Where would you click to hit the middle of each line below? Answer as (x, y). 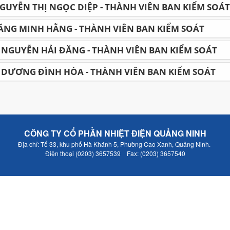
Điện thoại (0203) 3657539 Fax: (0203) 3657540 (115, 153)
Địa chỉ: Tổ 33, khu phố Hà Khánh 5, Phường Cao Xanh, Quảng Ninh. (115, 144)
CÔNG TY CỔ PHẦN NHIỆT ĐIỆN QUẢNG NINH (115, 133)
